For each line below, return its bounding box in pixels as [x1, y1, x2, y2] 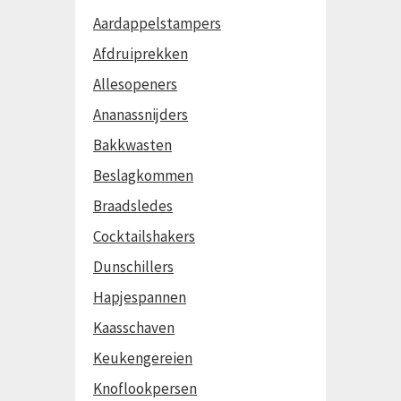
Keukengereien [93, 348, 192, 368]
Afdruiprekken [93, 44, 188, 64]
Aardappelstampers [93, 13, 221, 33]
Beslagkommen [93, 166, 193, 185]
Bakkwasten [93, 135, 172, 155]
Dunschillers [93, 257, 174, 277]
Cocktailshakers [93, 226, 195, 246]
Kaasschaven [93, 318, 175, 337]
